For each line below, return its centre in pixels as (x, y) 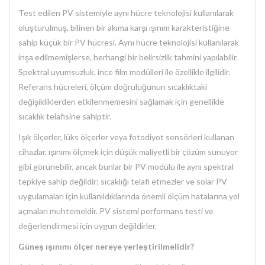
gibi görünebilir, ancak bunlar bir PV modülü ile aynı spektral (126, 167)
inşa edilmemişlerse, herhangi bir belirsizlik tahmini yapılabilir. (128, 57)
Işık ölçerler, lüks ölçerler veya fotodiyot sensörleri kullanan (126, 137)
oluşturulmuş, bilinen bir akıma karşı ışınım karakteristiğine (124, 28)
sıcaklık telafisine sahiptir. (65, 117)
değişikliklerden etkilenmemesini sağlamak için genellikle (121, 102)
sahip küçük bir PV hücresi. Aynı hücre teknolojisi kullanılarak (129, 43)
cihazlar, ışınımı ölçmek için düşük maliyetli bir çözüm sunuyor (128, 152)
